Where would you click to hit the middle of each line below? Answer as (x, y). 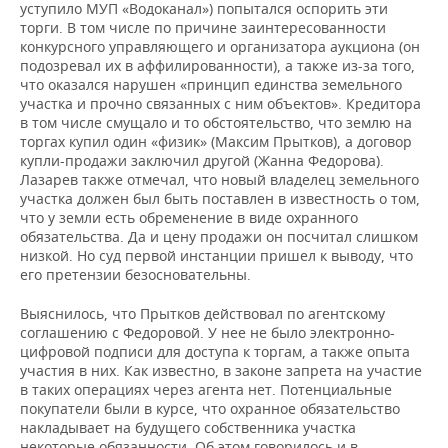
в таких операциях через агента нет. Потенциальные (206, 390)
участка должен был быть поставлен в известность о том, (220, 199)
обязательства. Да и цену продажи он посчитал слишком (219, 237)
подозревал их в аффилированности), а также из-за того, (217, 66)
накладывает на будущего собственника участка (188, 428)
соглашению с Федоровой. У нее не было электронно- (207, 333)
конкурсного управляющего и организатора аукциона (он (220, 47)
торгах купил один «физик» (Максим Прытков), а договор (216, 142)
